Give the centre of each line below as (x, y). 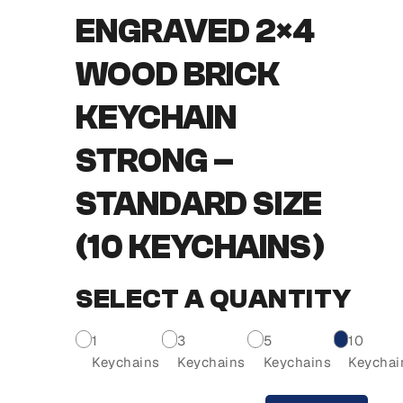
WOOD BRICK (178, 75)
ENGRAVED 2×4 (195, 31)
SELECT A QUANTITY (214, 300)
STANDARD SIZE (199, 204)
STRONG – (155, 161)
